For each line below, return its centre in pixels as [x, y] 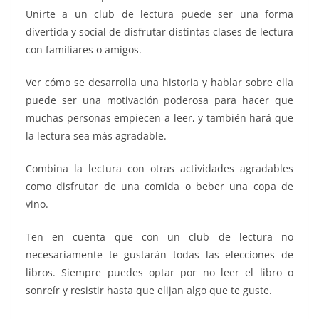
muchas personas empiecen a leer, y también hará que [159, 117]
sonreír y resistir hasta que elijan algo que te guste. [149, 290]
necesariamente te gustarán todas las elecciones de [159, 254]
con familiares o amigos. [84, 49]
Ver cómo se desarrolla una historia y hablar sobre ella [159, 82]
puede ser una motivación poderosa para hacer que [159, 100]
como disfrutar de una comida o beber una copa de [159, 186]
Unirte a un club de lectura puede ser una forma [159, 14]
